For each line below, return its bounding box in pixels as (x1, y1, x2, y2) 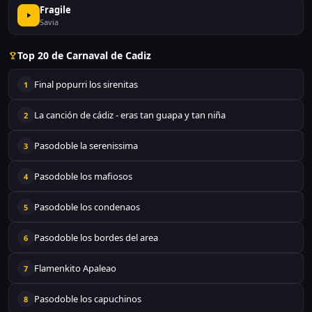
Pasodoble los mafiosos (34, 170, 132, 182)
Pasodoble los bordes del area (34, 231, 158, 244)
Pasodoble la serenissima (34, 139, 138, 152)
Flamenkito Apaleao (34, 262, 116, 274)
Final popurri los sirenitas (34, 78, 138, 91)
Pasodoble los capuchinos (34, 292, 141, 305)
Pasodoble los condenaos (34, 201, 140, 213)
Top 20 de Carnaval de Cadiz (17, 49, 151, 62)
